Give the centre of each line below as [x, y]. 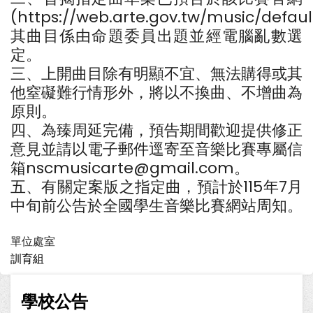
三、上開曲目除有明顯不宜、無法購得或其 [156, 74]
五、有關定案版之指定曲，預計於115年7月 [156, 187]
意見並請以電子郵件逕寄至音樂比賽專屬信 [156, 150]
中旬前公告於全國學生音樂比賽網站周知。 [156, 206]
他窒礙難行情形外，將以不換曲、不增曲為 [156, 93]
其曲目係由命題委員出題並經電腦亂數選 [156, 36]
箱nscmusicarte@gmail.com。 [130, 168]
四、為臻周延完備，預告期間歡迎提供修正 [156, 131]
